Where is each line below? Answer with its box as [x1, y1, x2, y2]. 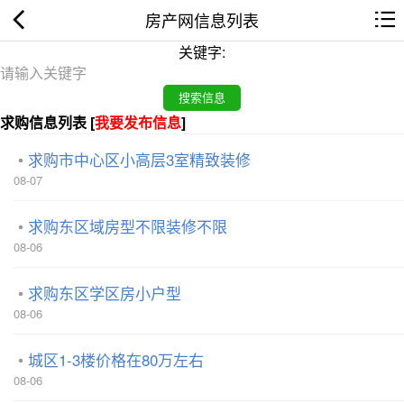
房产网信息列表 [145, 8, 259, 32]
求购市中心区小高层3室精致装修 [28, 147, 251, 170]
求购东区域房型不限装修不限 [28, 214, 227, 237]
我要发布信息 [95, 111, 181, 133]
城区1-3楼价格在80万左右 [28, 347, 204, 371]
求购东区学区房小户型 [28, 280, 181, 304]
